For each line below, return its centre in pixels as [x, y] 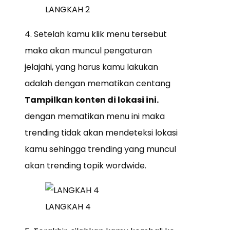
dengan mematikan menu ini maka [95, 117]
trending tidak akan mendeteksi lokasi [101, 133]
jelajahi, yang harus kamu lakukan [91, 67]
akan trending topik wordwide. [85, 166]
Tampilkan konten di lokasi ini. [92, 100]
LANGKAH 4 [68, 207]
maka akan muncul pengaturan [88, 51]
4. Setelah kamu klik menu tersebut [96, 34]
